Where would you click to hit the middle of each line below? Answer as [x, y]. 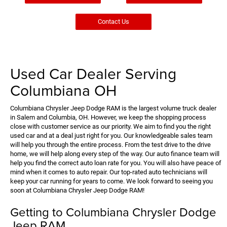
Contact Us [113, 21]
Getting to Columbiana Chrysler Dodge [113, 212]
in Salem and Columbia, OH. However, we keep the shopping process [108, 117]
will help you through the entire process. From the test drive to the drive [110, 144]
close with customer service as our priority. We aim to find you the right [110, 126]
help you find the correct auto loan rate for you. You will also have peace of [116, 163]
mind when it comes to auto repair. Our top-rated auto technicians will [109, 172]
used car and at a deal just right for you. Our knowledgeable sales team [111, 135]
